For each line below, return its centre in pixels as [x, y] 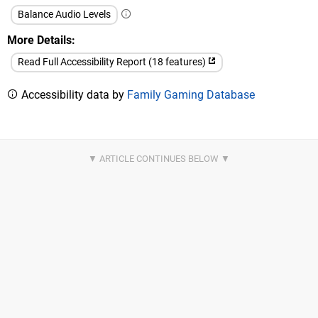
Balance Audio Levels [64, 15]
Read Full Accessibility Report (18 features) [113, 62]
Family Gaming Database [191, 95]
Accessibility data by [73, 95]
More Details [39, 40]
